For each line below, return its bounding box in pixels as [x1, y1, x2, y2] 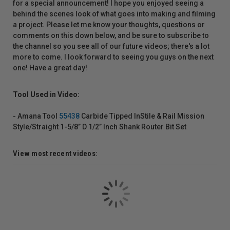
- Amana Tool [13, 111, 59, 120]
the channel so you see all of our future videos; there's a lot [13, 42, 209, 50]
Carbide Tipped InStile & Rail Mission [80, 111, 204, 120]
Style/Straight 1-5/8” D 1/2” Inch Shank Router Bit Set [13, 122, 186, 131]
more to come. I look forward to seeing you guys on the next [13, 52, 214, 61]
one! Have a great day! [13, 63, 87, 72]
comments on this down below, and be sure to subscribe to [13, 31, 209, 40]
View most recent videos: [13, 148, 98, 158]
